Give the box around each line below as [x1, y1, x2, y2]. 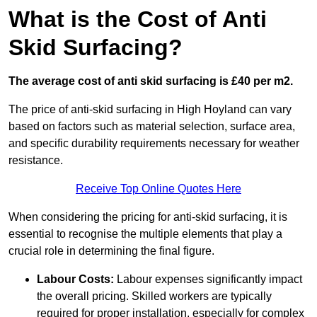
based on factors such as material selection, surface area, [8, 120, 295, 133]
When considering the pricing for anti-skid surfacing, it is [8, 211, 287, 224]
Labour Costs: [37, 273, 114, 286]
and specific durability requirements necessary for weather [8, 137, 299, 150]
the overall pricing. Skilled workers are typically [37, 290, 272, 303]
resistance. [8, 154, 63, 167]
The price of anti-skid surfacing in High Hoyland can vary [8, 103, 292, 116]
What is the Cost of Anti [8, 6, 267, 33]
